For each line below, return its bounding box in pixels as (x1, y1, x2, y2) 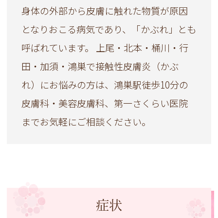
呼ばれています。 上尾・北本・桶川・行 (21, 41, 189, 55)
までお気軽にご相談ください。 (21, 115, 151, 129)
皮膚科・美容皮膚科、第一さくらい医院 (21, 96, 188, 110)
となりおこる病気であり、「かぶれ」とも (21, 22, 197, 36)
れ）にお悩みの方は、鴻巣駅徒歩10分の (21, 78, 189, 92)
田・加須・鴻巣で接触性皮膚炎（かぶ (21, 59, 179, 73)
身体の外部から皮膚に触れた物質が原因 (21, 4, 188, 18)
